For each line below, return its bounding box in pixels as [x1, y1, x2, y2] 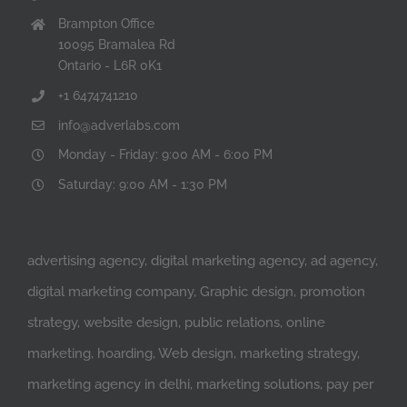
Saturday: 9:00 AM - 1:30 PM [57, 177, 227, 193]
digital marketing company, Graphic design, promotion [27, 283, 365, 300]
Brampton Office [57, 15, 154, 31]
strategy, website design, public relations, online [27, 313, 325, 331]
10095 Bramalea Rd [57, 36, 175, 52]
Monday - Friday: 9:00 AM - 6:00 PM [57, 147, 273, 163]
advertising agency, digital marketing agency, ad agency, [27, 252, 378, 269]
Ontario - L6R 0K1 [57, 57, 162, 73]
